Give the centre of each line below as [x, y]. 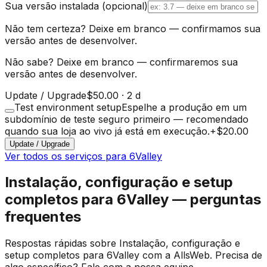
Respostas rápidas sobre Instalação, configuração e [122, 243]
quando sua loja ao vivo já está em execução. [107, 131]
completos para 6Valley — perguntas [133, 200]
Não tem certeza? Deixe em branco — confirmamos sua [133, 28]
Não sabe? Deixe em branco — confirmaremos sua [121, 62]
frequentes [43, 217]
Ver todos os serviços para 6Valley [83, 156]
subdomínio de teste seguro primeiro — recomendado [127, 119]
